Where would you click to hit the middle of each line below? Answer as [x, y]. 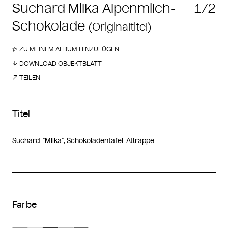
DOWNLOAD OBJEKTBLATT [61, 64]
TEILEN [30, 78]
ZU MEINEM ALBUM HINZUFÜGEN [69, 49]
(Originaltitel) [120, 27]
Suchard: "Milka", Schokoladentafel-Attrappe [83, 141]
